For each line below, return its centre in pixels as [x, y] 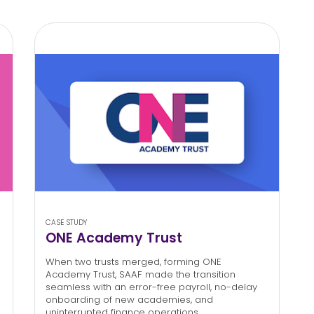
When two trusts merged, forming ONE [133, 262]
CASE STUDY [66, 222]
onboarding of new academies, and [129, 300]
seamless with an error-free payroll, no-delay [151, 287]
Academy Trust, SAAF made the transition [140, 275]
